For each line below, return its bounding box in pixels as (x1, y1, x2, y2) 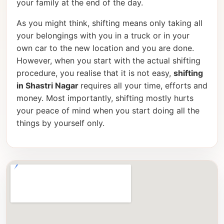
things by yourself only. (16, 118, 104, 128)
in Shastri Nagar (16, 80, 80, 91)
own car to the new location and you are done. (16, 43, 194, 53)
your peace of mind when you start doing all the (16, 105, 199, 116)
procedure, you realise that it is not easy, (16, 68, 173, 78)
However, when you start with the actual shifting (16, 55, 200, 66)
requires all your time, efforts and (80, 80, 207, 91)
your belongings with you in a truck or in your (16, 30, 189, 41)
